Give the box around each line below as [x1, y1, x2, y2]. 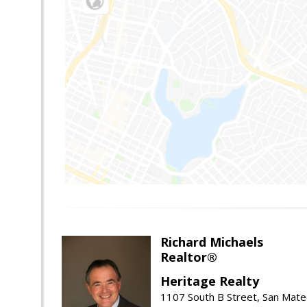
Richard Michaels [160, 234, 263, 251]
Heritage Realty [160, 273, 259, 290]
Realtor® [160, 249, 217, 266]
